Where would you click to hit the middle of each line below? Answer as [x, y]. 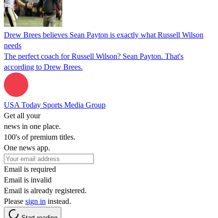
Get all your [22, 115]
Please [15, 201]
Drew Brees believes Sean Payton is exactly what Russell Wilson [104, 35]
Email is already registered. [45, 190]
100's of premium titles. [40, 137]
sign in [36, 201]
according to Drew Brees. [43, 67]
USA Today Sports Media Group [55, 105]
